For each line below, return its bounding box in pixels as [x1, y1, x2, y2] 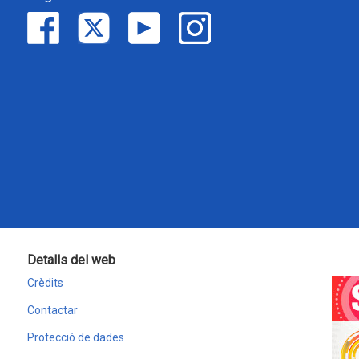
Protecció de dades [27, 331, 124, 344]
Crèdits [27, 276, 63, 289]
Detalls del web [27, 252, 115, 268]
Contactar [27, 304, 78, 317]
